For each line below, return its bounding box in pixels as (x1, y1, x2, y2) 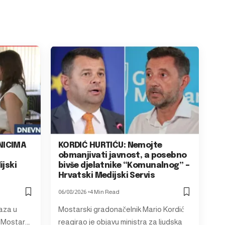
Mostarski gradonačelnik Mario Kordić (58, 205, 184, 213)
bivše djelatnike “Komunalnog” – (58, 161, 190, 170)
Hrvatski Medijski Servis (58, 171, 155, 180)
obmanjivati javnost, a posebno (58, 151, 187, 160)
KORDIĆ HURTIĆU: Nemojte (58, 141, 162, 150)
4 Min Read (89, 188, 120, 195)
